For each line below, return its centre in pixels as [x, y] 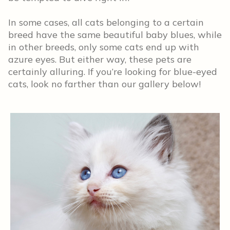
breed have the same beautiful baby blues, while [115, 35]
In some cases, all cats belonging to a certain [106, 22]
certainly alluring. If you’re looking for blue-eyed [113, 72]
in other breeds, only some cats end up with [104, 47]
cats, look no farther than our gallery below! [104, 84]
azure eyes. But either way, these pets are [100, 59]
